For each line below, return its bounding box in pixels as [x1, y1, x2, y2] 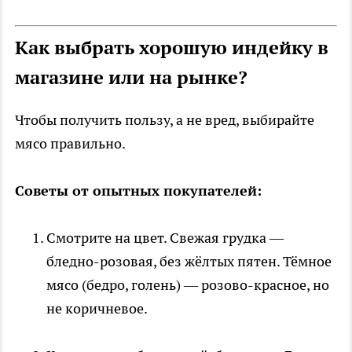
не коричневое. [46, 299, 148, 318]
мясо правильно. [15, 134, 126, 153]
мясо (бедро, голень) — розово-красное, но [46, 276, 329, 295]
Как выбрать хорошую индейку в [15, 35, 328, 60]
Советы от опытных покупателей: [15, 181, 262, 200]
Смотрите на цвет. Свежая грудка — [46, 229, 284, 247]
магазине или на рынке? [15, 65, 247, 90]
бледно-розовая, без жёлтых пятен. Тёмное [46, 252, 332, 271]
